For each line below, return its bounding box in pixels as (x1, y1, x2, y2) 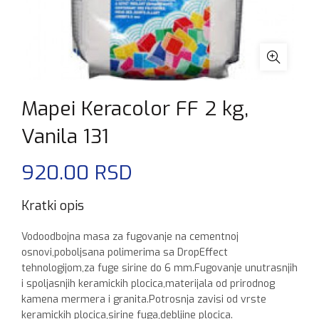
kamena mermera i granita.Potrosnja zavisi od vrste (21, 293, 266, 306)
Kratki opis (21, 197, 84, 214)
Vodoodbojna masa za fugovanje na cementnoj (21, 230, 239, 244)
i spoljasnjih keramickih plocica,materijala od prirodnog (21, 277, 275, 291)
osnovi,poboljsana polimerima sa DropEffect (21, 246, 228, 259)
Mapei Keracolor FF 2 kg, (21, 95, 249, 122)
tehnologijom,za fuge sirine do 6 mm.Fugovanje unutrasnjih (21, 261, 298, 275)
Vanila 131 (21, 123, 109, 150)
